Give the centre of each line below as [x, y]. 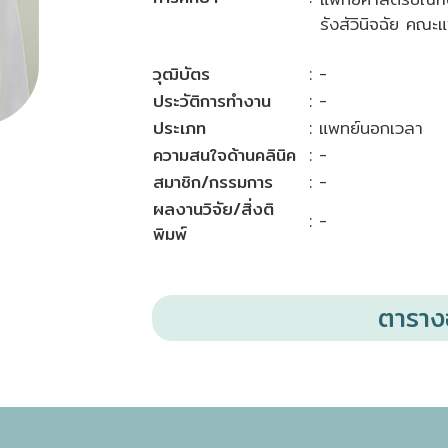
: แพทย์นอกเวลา [366, 127]
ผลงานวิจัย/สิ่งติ [214, 208]
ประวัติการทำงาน [212, 100]
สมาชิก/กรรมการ [213, 181]
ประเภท [180, 127]
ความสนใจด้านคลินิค [225, 154]
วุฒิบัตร [182, 73]
